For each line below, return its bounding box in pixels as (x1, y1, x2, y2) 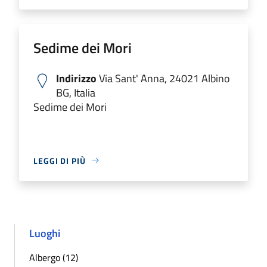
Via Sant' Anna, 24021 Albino (97, 70, 230, 86)
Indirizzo (56, 70, 97, 86)
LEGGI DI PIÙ (33, 154, 86, 167)
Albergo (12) (29, 250, 78, 265)
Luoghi (29, 225, 60, 241)
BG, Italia (56, 84, 95, 101)
